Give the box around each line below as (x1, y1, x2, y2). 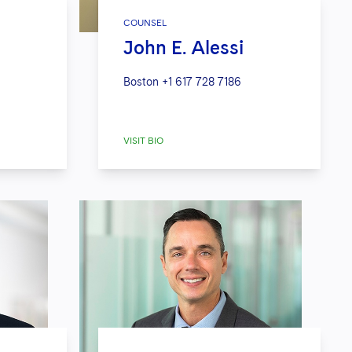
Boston (123, 75, 159, 89)
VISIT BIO (123, 135, 164, 147)
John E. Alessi (123, 36, 244, 60)
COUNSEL (123, 17, 167, 29)
